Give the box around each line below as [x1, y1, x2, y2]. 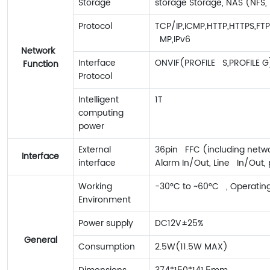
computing [78, 106, 124, 121]
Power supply [78, 216, 133, 231]
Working [78, 180, 112, 194]
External [78, 143, 111, 157]
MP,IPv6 [155, 33, 190, 47]
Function [22, 57, 58, 72]
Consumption [78, 240, 135, 254]
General [24, 233, 57, 248]
